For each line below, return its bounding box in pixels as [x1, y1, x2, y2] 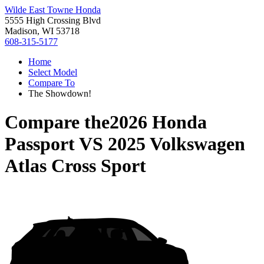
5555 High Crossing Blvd [5, 15, 101, 25]
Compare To [28, 78, 75, 88]
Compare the [5, 111, 110, 133]
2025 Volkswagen [108, 133, 245, 155]
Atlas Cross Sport [5, 155, 146, 177]
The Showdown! [28, 88, 91, 98]
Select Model [28, 67, 77, 77]
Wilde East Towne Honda [5, 5, 101, 15]
